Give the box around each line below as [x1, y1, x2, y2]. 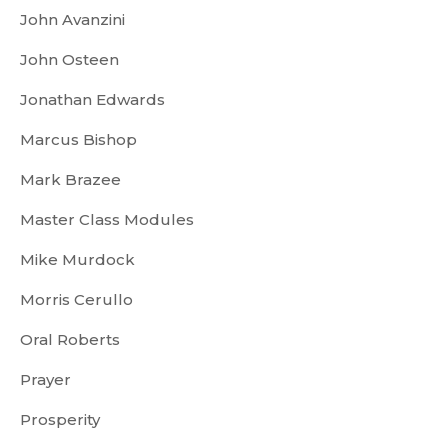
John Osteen [20, 50, 119, 69]
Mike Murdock [20, 250, 135, 269]
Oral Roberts [20, 330, 120, 349]
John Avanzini [20, 10, 125, 29]
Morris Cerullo [20, 290, 133, 309]
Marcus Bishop [20, 130, 137, 149]
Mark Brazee [20, 170, 121, 189]
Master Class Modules [20, 210, 194, 229]
